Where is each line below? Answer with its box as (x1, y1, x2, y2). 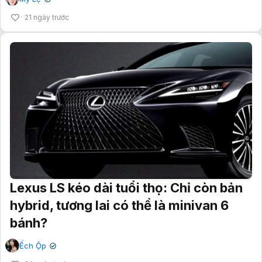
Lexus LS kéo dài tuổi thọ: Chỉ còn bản (10, 180, 243, 195)
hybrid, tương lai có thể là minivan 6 (10, 197, 229, 213)
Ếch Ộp (19, 240, 46, 250)
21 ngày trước (25, 12, 69, 22)
